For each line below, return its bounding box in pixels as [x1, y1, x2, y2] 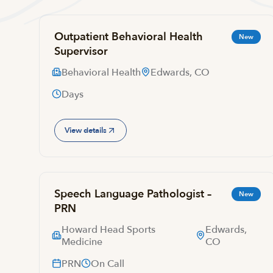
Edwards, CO [151, 66, 210, 79]
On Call [91, 257, 124, 271]
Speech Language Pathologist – [54, 186, 211, 202]
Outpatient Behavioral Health [54, 29, 203, 44]
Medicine [62, 235, 102, 249]
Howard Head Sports [62, 223, 155, 236]
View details [65, 124, 107, 136]
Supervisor [54, 44, 108, 59]
